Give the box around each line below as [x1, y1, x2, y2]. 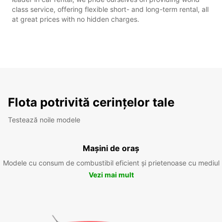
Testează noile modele [8, 115, 80, 124]
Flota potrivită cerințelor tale [8, 95, 174, 110]
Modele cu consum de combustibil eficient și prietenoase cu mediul [2, 158, 220, 167]
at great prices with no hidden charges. [12, 14, 139, 23]
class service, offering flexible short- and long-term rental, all [12, 4, 209, 13]
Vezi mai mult [88, 170, 134, 179]
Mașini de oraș [83, 143, 139, 153]
